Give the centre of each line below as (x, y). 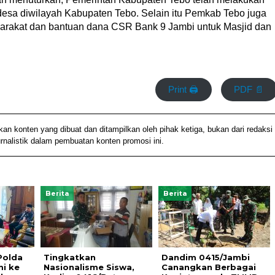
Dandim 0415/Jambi (205, 257)
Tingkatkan (69, 257)
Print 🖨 (184, 89)
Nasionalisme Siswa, (89, 267)
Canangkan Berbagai (208, 267)
